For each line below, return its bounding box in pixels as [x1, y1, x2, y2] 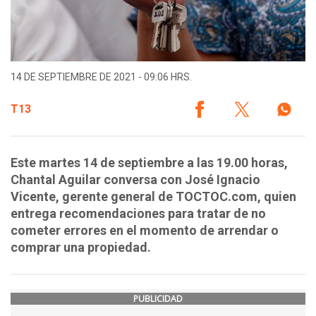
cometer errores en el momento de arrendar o [11, 223, 279, 238]
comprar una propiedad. [11, 240, 151, 255]
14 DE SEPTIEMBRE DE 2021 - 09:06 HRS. [11, 71, 192, 83]
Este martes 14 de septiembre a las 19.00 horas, [11, 155, 288, 171]
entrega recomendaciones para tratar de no [11, 206, 266, 221]
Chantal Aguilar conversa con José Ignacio [11, 172, 260, 188]
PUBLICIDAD [133, 293, 183, 305]
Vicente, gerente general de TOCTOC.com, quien [11, 189, 296, 205]
